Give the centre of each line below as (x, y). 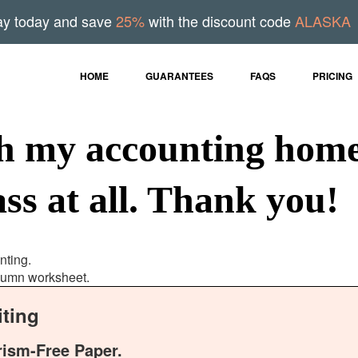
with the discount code (219, 21)
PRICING (332, 76)
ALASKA (322, 21)
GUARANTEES (179, 76)
